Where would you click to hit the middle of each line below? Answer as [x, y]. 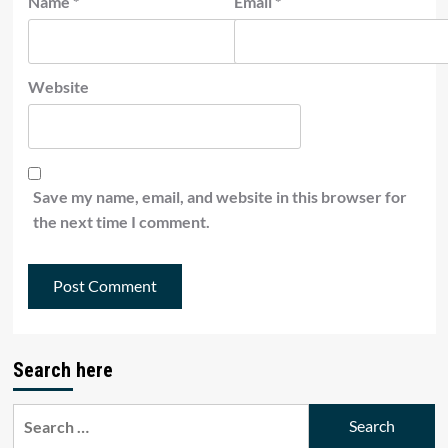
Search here [62, 369]
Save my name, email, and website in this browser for [219, 196]
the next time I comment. [121, 221]
